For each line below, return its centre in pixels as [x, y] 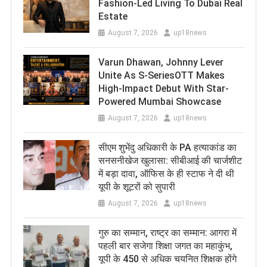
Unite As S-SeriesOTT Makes [161, 76]
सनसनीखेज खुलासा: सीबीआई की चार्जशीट [170, 161]
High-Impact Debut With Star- [163, 89]
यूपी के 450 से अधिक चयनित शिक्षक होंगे [167, 259]
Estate [113, 17]
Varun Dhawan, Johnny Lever [161, 63]
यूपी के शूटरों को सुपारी [136, 187]
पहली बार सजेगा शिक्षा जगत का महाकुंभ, [165, 246]
